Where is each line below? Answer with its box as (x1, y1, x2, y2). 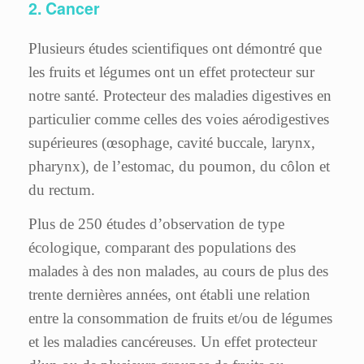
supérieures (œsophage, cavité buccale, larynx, (28, 134, 315, 152)
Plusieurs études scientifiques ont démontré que (28, 40, 322, 58)
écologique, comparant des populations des (28, 239, 296, 257)
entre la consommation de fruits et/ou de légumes (28, 310, 332, 327)
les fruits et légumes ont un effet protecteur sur (28, 63, 314, 81)
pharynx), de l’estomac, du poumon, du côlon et (28, 158, 330, 175)
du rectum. (28, 181, 95, 199)
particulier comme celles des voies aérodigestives (28, 110, 329, 128)
